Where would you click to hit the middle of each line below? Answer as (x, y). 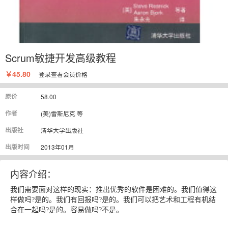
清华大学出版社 (62, 130)
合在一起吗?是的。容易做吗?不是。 (67, 210)
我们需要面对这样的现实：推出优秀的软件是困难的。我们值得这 (113, 189)
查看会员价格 (69, 74)
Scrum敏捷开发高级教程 (61, 58)
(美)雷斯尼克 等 (62, 113)
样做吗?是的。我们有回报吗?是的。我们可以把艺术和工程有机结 (113, 199)
